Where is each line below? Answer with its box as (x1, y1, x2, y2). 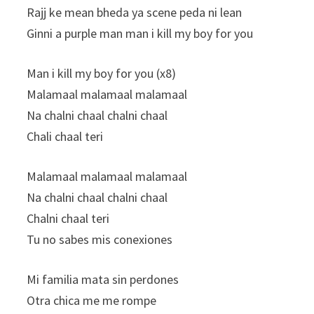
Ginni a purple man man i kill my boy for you (27, 25, 254, 41)
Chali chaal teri (27, 128, 104, 144)
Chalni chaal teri (27, 210, 110, 226)
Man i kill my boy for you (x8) (27, 64, 177, 81)
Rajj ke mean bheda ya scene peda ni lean (27, 4, 243, 20)
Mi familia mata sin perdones (27, 271, 179, 287)
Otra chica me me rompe (27, 292, 157, 308)
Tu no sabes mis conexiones (27, 231, 173, 247)
